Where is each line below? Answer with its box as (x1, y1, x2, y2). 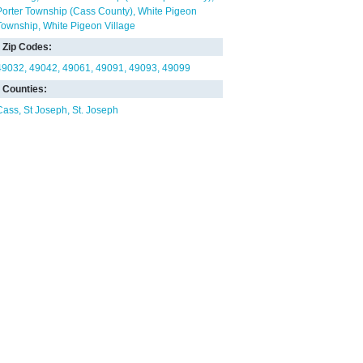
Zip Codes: (2, 41, 52, 53)
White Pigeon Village (43, 20, 135, 32)
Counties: (2, 83, 47, 95)
